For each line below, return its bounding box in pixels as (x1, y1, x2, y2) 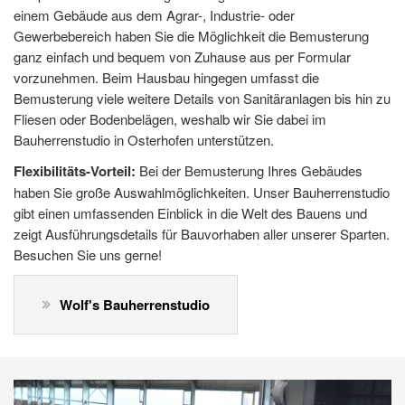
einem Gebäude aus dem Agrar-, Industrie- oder (14, 5, 295, 25)
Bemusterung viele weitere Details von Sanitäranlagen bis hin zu (14, 89, 391, 108)
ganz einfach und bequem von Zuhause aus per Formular (14, 47, 351, 67)
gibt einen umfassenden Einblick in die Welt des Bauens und (14, 203, 367, 223)
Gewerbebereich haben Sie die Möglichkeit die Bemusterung (14, 26, 369, 46)
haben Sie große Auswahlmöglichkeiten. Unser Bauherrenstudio (14, 183, 390, 202)
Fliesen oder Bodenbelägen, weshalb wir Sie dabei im (14, 109, 326, 129)
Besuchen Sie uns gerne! (14, 245, 162, 265)
